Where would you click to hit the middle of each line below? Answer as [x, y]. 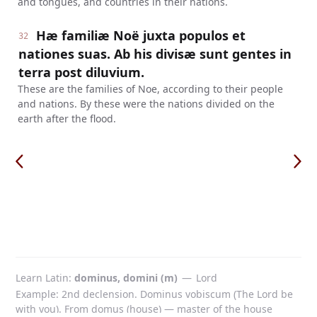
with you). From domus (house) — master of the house [144, 309]
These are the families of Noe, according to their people [150, 89]
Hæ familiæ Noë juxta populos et [141, 35]
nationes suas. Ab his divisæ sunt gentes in [155, 54]
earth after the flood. [67, 119]
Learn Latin [42, 278]
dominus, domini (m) [126, 278]
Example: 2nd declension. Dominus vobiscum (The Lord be [154, 294]
